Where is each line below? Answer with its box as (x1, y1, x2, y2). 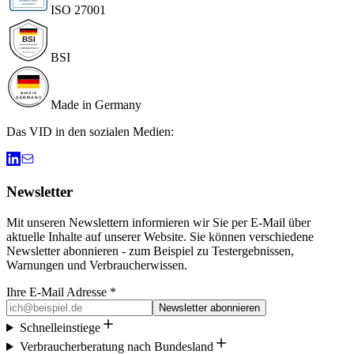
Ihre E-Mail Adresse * (6, 285, 116, 299)
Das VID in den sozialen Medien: (6, 124, 174, 138)
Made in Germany (51, 97, 141, 111)
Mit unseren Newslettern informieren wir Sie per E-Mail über (6, 216, 311, 229)
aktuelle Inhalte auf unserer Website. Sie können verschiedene (6, 230, 314, 243)
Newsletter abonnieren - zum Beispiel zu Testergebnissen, (6, 244, 294, 258)
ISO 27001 (51, 2, 106, 17)
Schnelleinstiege (19, 321, 100, 334)
